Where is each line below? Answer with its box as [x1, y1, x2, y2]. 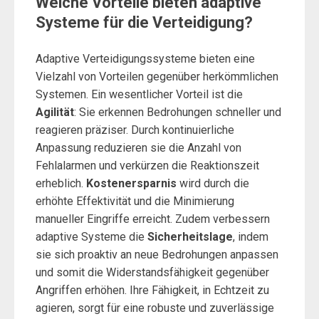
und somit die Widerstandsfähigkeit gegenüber [36, 266, 269, 279]
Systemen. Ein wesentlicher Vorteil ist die [36, 88, 243, 101]
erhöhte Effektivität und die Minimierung [36, 194, 234, 208]
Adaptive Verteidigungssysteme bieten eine [36, 52, 255, 66]
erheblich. [36, 177, 86, 190]
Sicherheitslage [147, 230, 233, 244]
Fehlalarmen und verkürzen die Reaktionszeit [36, 159, 259, 172]
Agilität [36, 105, 74, 119]
